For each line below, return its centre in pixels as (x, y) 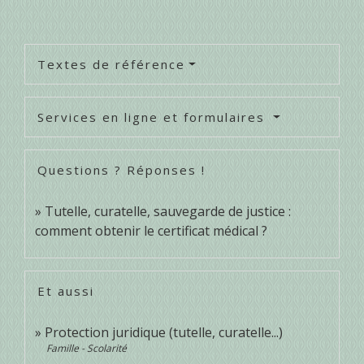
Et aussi (66, 291)
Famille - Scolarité (87, 349)
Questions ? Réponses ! (121, 170)
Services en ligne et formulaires (154, 117)
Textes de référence (111, 65)
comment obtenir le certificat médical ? (151, 231)
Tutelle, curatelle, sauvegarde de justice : (168, 212)
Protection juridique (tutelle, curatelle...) (164, 333)
